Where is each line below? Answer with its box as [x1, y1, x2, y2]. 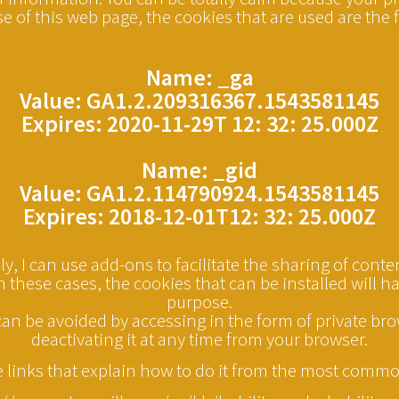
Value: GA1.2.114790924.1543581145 [20, 177, 379, 208]
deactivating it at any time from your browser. [31, 326, 368, 351]
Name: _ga [145, 61, 254, 92]
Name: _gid [142, 154, 257, 184]
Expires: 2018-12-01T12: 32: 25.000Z [23, 200, 376, 231]
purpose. [167, 289, 232, 313]
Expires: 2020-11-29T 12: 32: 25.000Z [20, 108, 379, 138]
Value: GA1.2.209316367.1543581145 [20, 85, 379, 115]
